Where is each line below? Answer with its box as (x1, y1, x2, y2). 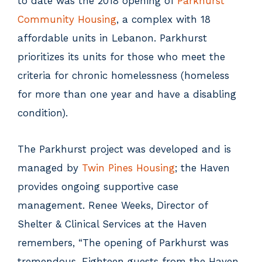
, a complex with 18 (116, 13, 211, 25)
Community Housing (18, 13, 116, 25)
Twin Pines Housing (82, 162, 175, 174)
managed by (18, 162, 82, 174)
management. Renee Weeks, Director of (18, 199, 208, 211)
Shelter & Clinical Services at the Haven (18, 218, 207, 230)
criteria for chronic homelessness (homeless (18, 70, 229, 81)
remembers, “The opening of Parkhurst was (18, 237, 229, 249)
